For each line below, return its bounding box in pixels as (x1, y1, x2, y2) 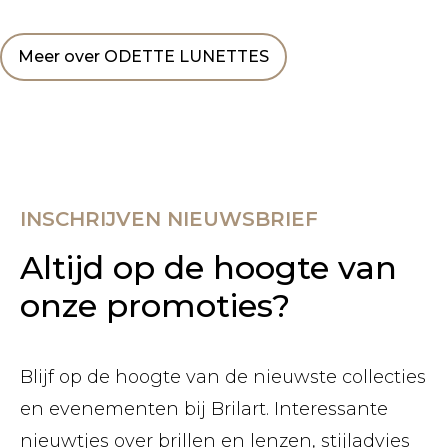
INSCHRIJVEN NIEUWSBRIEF (20, 207, 318, 231)
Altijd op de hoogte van (20, 248, 397, 287)
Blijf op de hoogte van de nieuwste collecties (20, 366, 426, 388)
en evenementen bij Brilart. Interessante (20, 398, 388, 420)
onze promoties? (20, 286, 290, 325)
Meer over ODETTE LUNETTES (18, 47, 269, 66)
